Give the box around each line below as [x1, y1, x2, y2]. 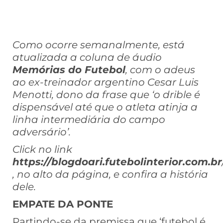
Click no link [12, 143, 72, 156]
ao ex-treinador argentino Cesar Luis [12, 76, 199, 89]
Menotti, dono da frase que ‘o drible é [12, 89, 200, 101]
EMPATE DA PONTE [12, 198, 113, 211]
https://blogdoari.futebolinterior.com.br [12, 156, 222, 168]
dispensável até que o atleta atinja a [12, 101, 198, 113]
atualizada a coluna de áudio [12, 51, 162, 64]
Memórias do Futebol [12, 64, 125, 76]
